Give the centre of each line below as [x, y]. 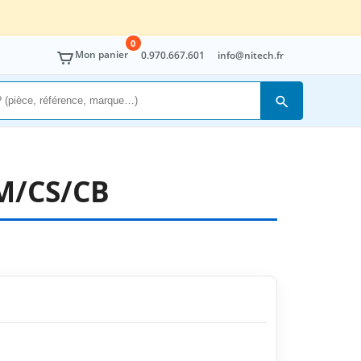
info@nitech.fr [251, 56]
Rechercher [307, 115]
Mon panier [102, 55]
